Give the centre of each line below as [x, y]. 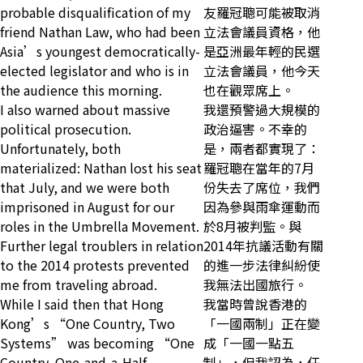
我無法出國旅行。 [255, 285]
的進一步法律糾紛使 [262, 265]
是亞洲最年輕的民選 [262, 51]
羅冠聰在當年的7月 [259, 168]
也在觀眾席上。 [249, 90]
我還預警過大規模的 [262, 110]
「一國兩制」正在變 [262, 324]
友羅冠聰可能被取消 [262, 13]
